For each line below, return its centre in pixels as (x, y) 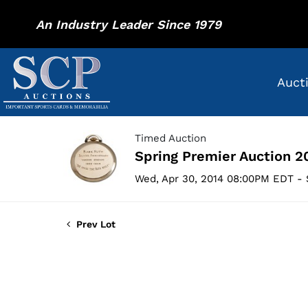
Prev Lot (95, 224)
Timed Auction (170, 139)
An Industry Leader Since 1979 (129, 24)
